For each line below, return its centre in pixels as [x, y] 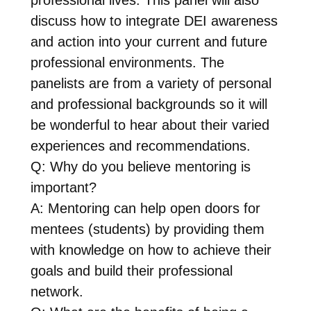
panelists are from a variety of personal [151, 83]
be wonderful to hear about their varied [150, 125]
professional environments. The [127, 62]
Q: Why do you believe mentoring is [140, 166]
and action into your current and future [149, 41]
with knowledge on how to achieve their [151, 250]
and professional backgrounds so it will [149, 104]
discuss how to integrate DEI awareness [154, 20]
